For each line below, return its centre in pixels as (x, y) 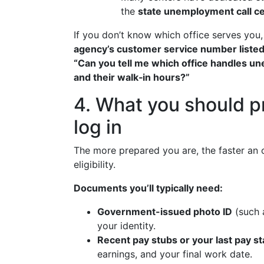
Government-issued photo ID (165, 212)
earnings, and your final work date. (175, 254)
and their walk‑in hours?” (132, 77)
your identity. (126, 226)
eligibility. (95, 164)
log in (98, 127)
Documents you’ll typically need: (148, 188)
